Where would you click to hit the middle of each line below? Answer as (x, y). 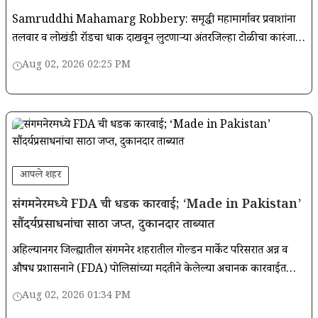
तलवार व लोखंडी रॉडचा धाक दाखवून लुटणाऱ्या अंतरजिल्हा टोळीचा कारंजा (154, 39)
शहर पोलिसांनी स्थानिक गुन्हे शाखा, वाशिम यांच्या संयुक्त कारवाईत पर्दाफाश (157, 57)
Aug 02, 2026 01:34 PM (76, 296)
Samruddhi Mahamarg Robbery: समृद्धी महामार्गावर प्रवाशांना (154, 21)
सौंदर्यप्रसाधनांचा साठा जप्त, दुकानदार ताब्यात (113, 225)
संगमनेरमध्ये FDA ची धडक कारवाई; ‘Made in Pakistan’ (157, 205)
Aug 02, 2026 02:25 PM (76, 66)
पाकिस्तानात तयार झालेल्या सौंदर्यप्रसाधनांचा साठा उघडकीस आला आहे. (150, 288)
